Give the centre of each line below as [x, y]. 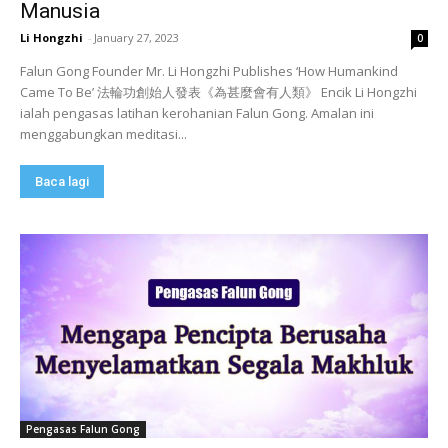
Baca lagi [62, 182]
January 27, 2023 [136, 38]
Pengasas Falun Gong [83, 429]
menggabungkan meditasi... [103, 134]
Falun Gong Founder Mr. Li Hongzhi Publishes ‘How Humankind [209, 71]
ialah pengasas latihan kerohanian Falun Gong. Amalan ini [197, 113]
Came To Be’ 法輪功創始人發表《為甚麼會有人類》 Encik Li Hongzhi [218, 92]
